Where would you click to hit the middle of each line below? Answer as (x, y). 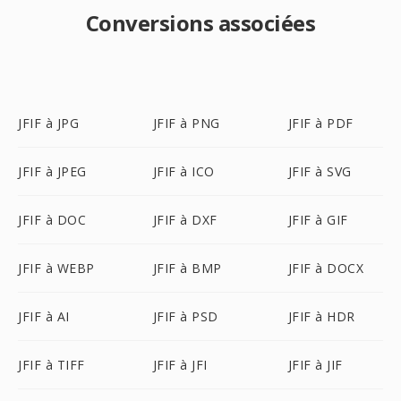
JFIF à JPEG (52, 171)
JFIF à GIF (318, 220)
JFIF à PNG (186, 123)
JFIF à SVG (320, 171)
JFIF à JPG (48, 123)
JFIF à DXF (185, 220)
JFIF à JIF (315, 365)
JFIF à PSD (185, 316)
